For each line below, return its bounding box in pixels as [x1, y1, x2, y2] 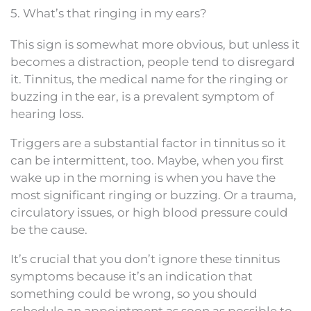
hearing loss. [10, 107, 84, 121]
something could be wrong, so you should [10, 287, 258, 301]
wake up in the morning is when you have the [10, 171, 276, 185]
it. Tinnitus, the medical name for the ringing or [10, 72, 288, 86]
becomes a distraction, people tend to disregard [10, 55, 295, 69]
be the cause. [10, 223, 87, 237]
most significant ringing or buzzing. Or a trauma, [10, 188, 296, 202]
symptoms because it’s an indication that [10, 269, 253, 283]
